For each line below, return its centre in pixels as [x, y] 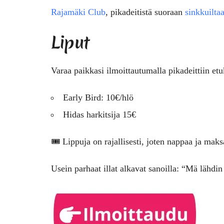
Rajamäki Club [78, 12]
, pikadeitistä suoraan [145, 12]
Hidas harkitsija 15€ [99, 114]
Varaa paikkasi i [80, 70]
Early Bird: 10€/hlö [98, 97]
